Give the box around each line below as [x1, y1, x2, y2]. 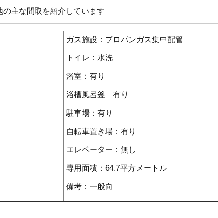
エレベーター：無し [66, 145, 136, 154]
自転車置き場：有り [66, 127, 136, 136]
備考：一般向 [66, 182, 113, 191]
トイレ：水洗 [66, 54, 113, 62]
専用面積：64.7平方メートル [66, 164, 167, 173]
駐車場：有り [66, 109, 113, 117]
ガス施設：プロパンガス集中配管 [66, 35, 183, 44]
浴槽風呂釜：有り [66, 90, 128, 99]
